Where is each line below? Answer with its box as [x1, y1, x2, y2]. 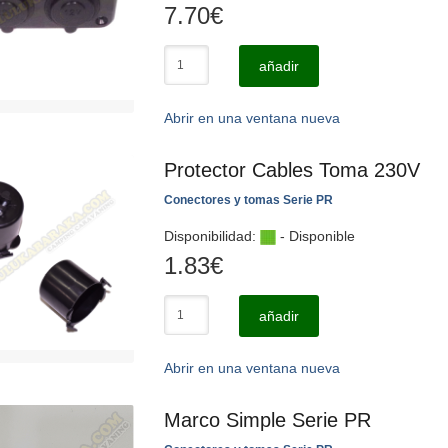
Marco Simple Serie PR [164, 409, 371, 431]
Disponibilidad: [164, 228, 260, 244]
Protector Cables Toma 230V [164, 159, 420, 181]
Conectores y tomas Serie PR [164, 193, 333, 207]
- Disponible [276, 228, 355, 244]
